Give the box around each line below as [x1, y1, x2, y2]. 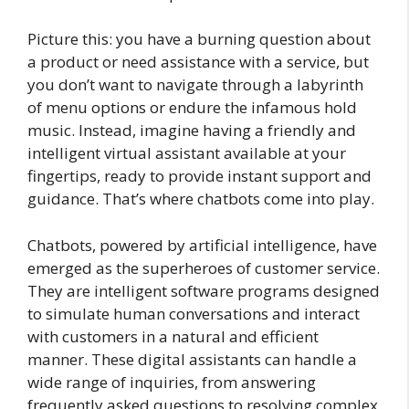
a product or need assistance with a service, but [27, 51, 369, 73]
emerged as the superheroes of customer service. [27, 257, 380, 278]
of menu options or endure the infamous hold [27, 97, 357, 119]
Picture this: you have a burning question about [27, 28, 371, 50]
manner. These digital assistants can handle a [27, 348, 357, 370]
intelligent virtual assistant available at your [27, 142, 346, 164]
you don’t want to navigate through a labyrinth [27, 74, 363, 96]
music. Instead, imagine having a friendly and [27, 120, 356, 142]
